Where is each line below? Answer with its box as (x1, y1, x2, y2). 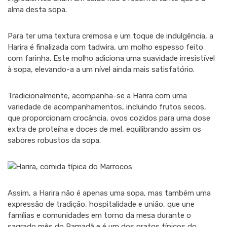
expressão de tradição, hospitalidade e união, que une (8, 200, 195, 209)
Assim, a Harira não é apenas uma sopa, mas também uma (8, 188, 211, 198)
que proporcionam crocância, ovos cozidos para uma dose (8, 113, 210, 123)
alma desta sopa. (8, 5, 67, 14)
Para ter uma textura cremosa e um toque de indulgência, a (8, 31, 213, 41)
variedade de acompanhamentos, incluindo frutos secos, (8, 102, 206, 111)
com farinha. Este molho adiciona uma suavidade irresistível (8, 54, 215, 63)
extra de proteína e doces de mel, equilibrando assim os (8, 125, 201, 134)
